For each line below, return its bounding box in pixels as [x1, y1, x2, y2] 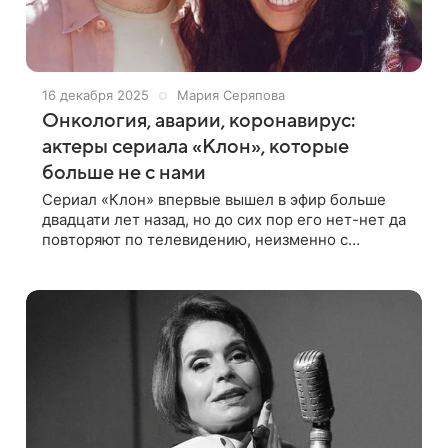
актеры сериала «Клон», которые [42, 136, 349, 158]
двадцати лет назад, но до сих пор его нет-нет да [42, 210, 406, 229]
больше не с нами [42, 162, 206, 184]
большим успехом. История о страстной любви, [42, 250, 393, 269]
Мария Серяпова [177, 87, 285, 103]
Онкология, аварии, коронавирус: [42, 110, 355, 132]
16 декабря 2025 [42, 87, 149, 103]
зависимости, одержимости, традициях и [42, 270, 345, 289]
